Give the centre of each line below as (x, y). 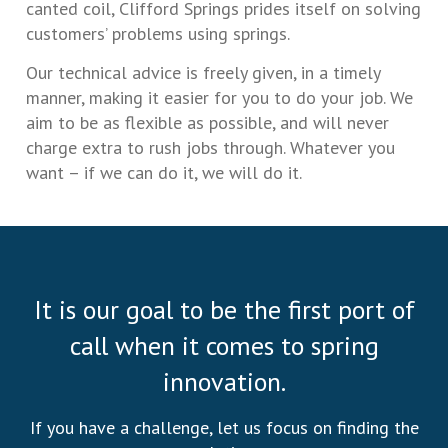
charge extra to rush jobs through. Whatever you (210, 148)
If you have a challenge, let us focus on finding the (224, 427)
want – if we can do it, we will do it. (164, 173)
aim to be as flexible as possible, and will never (207, 123)
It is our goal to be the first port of (224, 309)
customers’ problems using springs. (158, 33)
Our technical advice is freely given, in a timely (203, 73)
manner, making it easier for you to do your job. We (219, 98)
